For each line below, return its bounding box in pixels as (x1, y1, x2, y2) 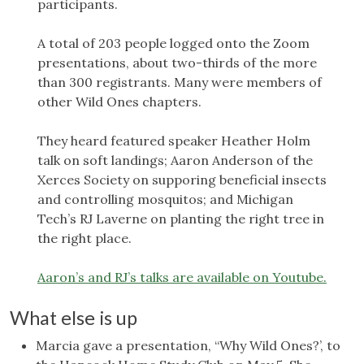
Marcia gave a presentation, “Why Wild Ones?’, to (36, 337, 340, 354)
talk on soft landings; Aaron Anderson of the (37, 152, 313, 169)
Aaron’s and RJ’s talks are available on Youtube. (37, 269, 327, 286)
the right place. (37, 230, 132, 247)
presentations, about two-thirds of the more (37, 54, 317, 71)
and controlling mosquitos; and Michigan (37, 191, 293, 208)
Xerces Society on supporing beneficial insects (37, 171, 327, 188)
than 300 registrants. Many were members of (37, 74, 322, 91)
